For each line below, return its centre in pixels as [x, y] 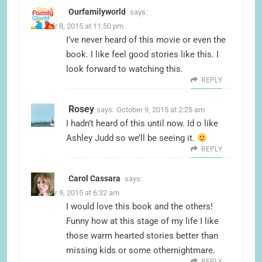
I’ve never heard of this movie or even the [146, 40]
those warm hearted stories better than [142, 236]
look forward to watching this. [125, 69]
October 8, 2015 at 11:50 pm [77, 26]
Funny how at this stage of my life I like [142, 221]
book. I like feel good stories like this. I [142, 55]
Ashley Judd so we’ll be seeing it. [132, 138]
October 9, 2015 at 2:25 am [161, 110]
